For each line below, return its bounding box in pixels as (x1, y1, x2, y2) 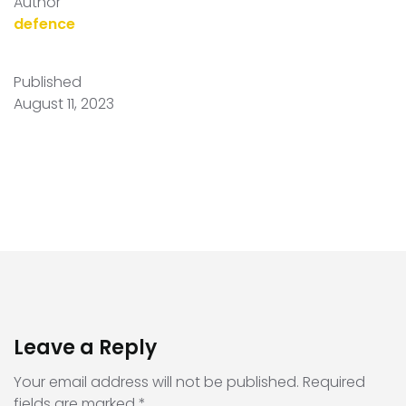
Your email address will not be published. (14, 372, 299, 392)
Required (303, 372, 365, 392)
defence (14, 14, 75, 34)
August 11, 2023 (14, 93, 114, 114)
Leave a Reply (14, 333, 157, 362)
